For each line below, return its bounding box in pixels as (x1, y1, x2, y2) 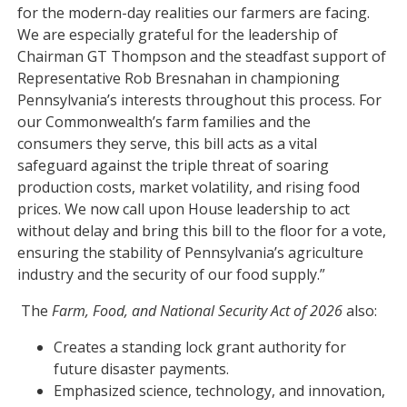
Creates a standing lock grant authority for (54, 337, 347, 357)
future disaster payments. (54, 359, 230, 379)
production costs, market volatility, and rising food (17, 177, 361, 197)
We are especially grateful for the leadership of (17, 25, 339, 45)
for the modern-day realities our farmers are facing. (17, 3, 371, 23)
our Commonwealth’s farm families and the (17, 112, 312, 132)
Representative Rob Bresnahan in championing (17, 68, 341, 88)
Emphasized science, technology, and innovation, (54, 381, 386, 401)
